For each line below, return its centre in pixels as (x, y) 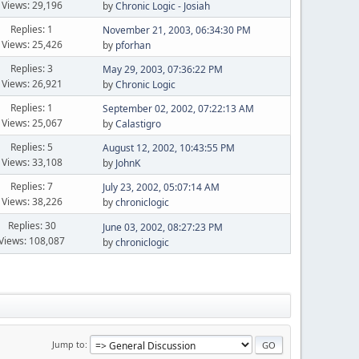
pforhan (133, 45)
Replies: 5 (32, 147)
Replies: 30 (32, 226)
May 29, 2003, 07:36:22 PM (162, 69)
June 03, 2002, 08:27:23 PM (162, 227)
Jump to (69, 344)
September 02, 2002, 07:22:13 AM (178, 109)
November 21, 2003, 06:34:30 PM (176, 30)
